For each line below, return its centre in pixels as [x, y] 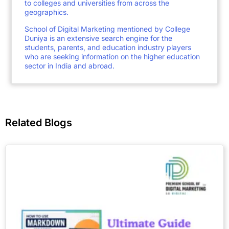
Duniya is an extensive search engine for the [98, 38]
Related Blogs [39, 123]
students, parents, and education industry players [108, 48]
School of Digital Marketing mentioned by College [107, 29]
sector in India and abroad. [70, 66]
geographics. [47, 12]
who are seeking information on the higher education [112, 57]
